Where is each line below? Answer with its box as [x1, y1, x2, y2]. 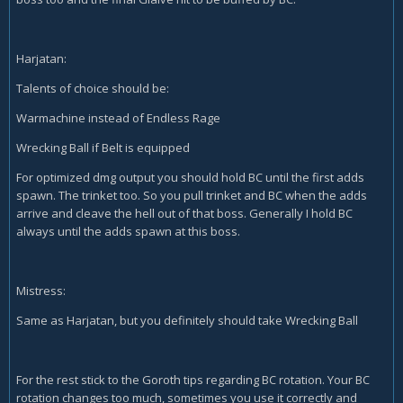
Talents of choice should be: [16, 80, 172, 96]
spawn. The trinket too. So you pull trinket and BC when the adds [16, 187, 367, 203]
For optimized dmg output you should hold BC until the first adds [16, 169, 364, 185]
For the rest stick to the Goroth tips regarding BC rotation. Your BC [16, 372, 370, 388]
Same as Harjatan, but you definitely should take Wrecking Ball [16, 312, 358, 328]
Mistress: [16, 282, 66, 299]
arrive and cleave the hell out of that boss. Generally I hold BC [16, 205, 353, 221]
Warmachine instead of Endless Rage [16, 110, 220, 126]
